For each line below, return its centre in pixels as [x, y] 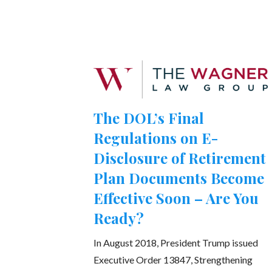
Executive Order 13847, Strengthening [173, 260]
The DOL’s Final [149, 118]
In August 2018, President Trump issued [176, 243]
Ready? [119, 218]
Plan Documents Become [179, 178]
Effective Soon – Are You [176, 198]
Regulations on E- [156, 138]
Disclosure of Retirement [180, 158]
